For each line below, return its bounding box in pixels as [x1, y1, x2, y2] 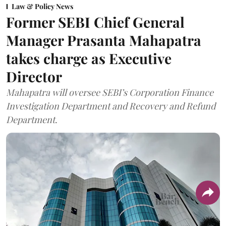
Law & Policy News [12, 2, 73, 12]
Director [6, 67, 62, 86]
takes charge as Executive [6, 49, 172, 68]
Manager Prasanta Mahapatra [6, 31, 201, 50]
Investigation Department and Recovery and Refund [6, 100, 215, 112]
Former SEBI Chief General [6, 13, 185, 32]
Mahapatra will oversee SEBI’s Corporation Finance [6, 86, 213, 99]
